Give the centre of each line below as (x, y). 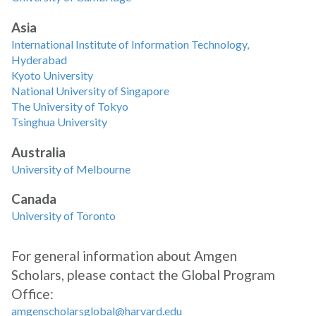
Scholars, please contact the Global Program (143, 275)
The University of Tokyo (70, 106)
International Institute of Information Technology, (130, 44)
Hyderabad (39, 59)
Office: (32, 294)
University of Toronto (63, 216)
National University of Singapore (90, 90)
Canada (34, 199)
